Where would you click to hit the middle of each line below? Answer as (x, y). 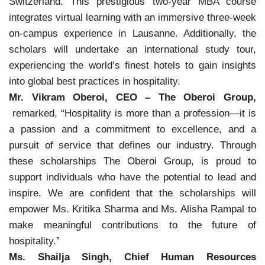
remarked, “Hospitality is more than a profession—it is (134, 113)
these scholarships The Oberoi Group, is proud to (132, 161)
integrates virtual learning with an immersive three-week (132, 17)
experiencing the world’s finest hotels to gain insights (132, 65)
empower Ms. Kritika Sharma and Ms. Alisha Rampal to (132, 209)
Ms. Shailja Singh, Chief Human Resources (132, 257)
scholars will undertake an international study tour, (132, 49)
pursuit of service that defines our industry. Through (132, 145)
